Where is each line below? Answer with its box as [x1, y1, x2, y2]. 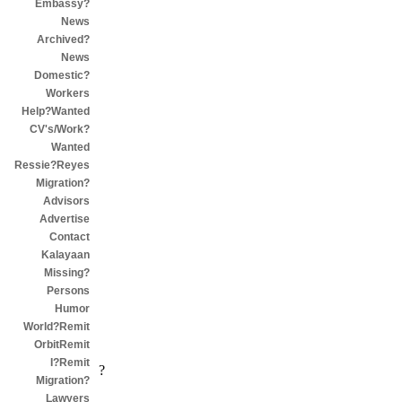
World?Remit [23, 320, 90, 333]
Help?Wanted [22, 105, 90, 118]
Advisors [43, 195, 90, 207]
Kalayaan [41, 249, 90, 261]
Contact [49, 231, 90, 243]
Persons [47, 284, 90, 297]
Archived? [37, 33, 90, 46]
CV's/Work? [30, 123, 90, 135]
